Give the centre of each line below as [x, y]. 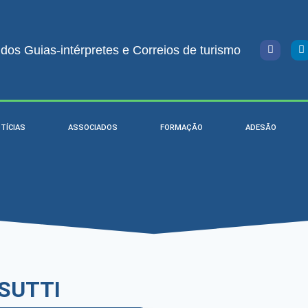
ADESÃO [261, 128]
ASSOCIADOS [93, 128]
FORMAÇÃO [182, 128]
